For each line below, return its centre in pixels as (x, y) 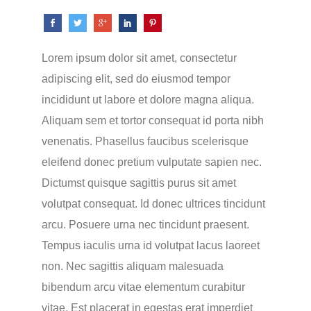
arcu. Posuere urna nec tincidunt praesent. (145, 225)
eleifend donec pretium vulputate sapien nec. (151, 162)
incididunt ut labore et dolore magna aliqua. (148, 100)
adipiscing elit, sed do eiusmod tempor (136, 79)
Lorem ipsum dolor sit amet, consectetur (139, 58)
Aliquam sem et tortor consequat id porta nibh (152, 120)
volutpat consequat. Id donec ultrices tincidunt (153, 204)
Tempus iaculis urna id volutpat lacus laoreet (150, 245)
